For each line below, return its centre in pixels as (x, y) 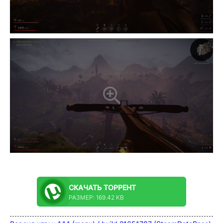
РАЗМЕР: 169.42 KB (96, 197)
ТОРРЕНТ (121, 187)
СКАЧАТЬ (86, 187)
